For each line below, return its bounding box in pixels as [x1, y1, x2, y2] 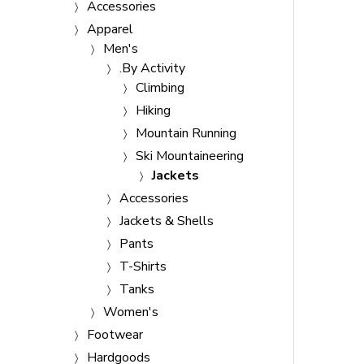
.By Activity [119, 59, 185, 77]
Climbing [136, 79, 184, 97]
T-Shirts [119, 258, 167, 275]
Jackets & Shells [119, 212, 214, 230]
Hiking [136, 102, 171, 119]
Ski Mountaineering [136, 147, 244, 165]
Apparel [87, 20, 133, 38]
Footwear [87, 326, 143, 344]
